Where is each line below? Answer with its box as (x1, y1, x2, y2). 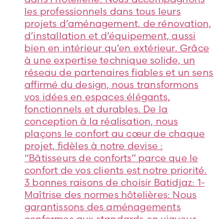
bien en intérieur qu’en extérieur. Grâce (24, 42, 210, 54)
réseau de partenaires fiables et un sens (24, 66, 214, 79)
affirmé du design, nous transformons (24, 79, 199, 91)
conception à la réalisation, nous (24, 115, 178, 128)
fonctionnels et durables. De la (24, 103, 168, 115)
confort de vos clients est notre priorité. (24, 164, 207, 176)
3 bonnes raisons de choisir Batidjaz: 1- (24, 176, 205, 189)
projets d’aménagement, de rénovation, (24, 18, 212, 30)
